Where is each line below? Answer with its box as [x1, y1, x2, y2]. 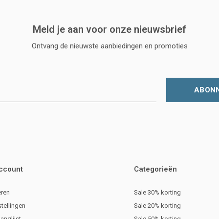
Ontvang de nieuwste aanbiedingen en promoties [31, 42, 188, 51]
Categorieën [134, 165, 177, 174]
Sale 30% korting [134, 189, 181, 197]
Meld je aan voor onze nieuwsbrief [33, 23, 186, 36]
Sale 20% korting [134, 202, 181, 210]
